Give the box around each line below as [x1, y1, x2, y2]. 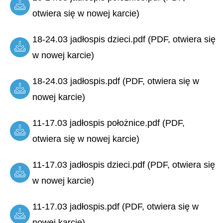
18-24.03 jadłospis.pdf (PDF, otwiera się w [32, 76, 199, 87]
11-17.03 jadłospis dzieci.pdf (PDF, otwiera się [32, 160, 215, 170]
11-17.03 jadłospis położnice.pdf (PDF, [32, 118, 185, 128]
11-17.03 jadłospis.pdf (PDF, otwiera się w [32, 202, 199, 212]
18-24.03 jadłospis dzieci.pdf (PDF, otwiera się [32, 34, 216, 45]
